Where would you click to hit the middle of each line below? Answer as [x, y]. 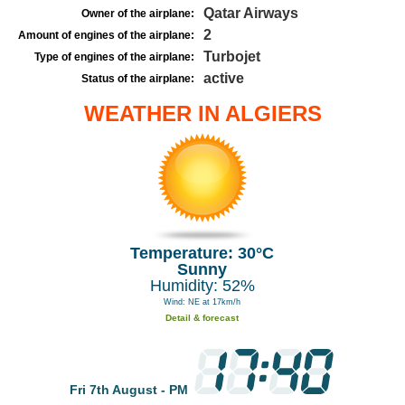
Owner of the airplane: [138, 14]
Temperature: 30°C [202, 253]
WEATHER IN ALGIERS [202, 113]
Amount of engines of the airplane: [106, 35]
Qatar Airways [251, 13]
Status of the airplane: [138, 79]
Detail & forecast [202, 318]
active [224, 78]
